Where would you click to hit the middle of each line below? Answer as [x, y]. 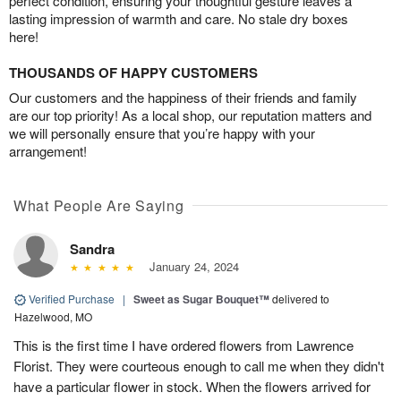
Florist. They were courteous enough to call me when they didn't [199, 365]
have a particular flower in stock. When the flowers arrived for [192, 386]
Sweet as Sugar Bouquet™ [201, 299]
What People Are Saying [99, 205]
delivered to [301, 298]
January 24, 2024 [190, 266]
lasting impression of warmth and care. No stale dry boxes [179, 18]
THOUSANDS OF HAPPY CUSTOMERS [133, 72]
